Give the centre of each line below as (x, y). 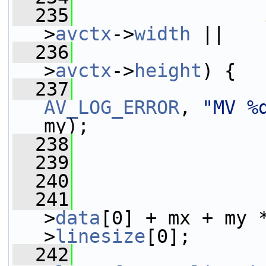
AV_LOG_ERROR (112, 107)
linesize (100, 236)
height (168, 71)
